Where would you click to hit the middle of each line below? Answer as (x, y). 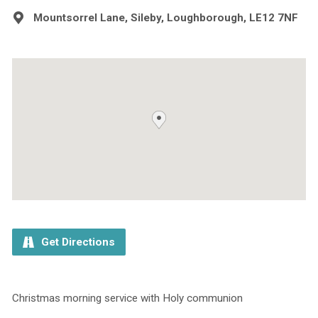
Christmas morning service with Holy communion (127, 298)
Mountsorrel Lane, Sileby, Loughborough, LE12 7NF (165, 17)
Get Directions (76, 242)
